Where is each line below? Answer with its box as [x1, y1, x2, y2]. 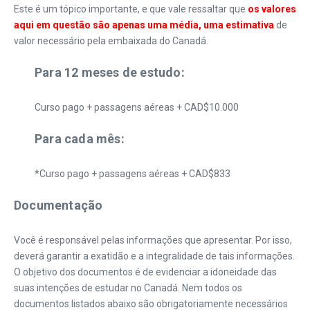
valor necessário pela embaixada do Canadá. [14, 35, 208, 46]
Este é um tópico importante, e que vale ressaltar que [14, 3, 248, 15]
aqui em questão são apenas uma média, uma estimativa [14, 19, 276, 30]
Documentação [14, 198, 103, 212]
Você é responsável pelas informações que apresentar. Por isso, [14, 235, 292, 246]
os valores [248, 3, 296, 15]
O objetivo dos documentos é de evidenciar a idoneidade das [14, 266, 277, 277]
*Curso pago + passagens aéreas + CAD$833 [35, 168, 230, 179]
